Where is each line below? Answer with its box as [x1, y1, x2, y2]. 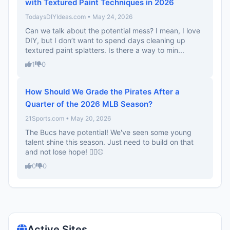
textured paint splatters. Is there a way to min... [25, 46, 184, 54]
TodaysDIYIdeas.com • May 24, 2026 [25, 13, 132, 21]
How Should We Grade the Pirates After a [25, 87, 180, 97]
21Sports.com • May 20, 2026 [25, 114, 111, 122]
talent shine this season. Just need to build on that [25, 138, 194, 146]
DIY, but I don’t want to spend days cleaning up [25, 36, 185, 45]
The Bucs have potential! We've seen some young [25, 128, 191, 137]
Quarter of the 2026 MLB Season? [25, 99, 152, 109]
